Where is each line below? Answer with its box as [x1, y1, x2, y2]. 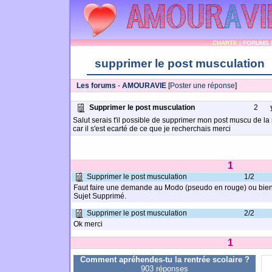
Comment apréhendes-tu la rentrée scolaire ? [80, 255, 250, 264]
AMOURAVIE [122, 81, 168, 90]
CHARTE [212, 39, 237, 46]
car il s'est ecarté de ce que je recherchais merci [73, 124, 231, 133]
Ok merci [73, 220, 103, 228]
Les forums [76, 81, 116, 90]
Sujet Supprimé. [73, 192, 126, 200]
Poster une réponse [170, 81, 235, 90]
